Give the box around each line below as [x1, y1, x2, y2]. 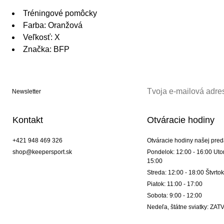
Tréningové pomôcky [23, 9, 97, 18]
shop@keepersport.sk [12, 148, 72, 156]
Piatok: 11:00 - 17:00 [146, 180, 202, 188]
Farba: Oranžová [23, 21, 82, 30]
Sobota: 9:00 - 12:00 [146, 192, 202, 199]
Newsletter [12, 88, 41, 95]
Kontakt [12, 115, 43, 125]
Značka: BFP [23, 45, 69, 54]
